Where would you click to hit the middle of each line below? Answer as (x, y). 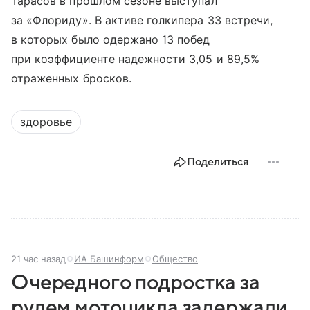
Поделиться (218, 162)
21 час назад (38, 259)
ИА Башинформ (109, 259)
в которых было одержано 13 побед (111, 40)
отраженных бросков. (71, 79)
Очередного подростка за (136, 283)
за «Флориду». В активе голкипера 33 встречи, (142, 20)
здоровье (46, 122)
